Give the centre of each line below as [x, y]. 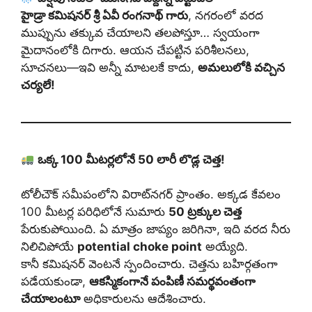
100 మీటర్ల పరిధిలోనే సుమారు [95, 212]
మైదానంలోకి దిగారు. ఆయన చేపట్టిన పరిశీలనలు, [135, 50]
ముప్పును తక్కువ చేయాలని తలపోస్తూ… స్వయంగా [140, 32]
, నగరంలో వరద [226, 15]
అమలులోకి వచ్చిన [241, 67]
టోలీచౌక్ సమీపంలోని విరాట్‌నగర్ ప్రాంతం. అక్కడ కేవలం [151, 195]
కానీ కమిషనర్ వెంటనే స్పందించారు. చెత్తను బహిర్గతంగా [149, 264]
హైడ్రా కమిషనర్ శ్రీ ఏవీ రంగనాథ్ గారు [104, 15]
